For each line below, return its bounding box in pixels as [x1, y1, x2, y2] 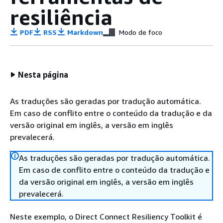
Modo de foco [119, 28, 163, 36]
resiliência [10, 4, 112, 29]
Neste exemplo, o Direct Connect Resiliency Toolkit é [10, 212, 202, 222]
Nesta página [18, 70, 69, 80]
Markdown [65, 28, 104, 36]
